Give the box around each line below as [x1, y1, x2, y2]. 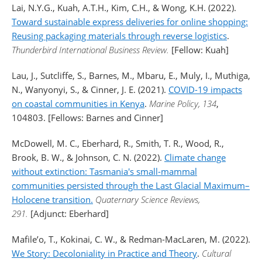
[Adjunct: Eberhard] [30, 208, 109, 219]
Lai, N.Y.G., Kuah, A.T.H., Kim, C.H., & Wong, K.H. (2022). [12, 2, 236, 13]
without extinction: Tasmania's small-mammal [12, 166, 197, 177]
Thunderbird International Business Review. [12, 44, 171, 56]
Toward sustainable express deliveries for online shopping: [12, 16, 248, 27]
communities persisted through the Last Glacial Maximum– [12, 180, 250, 191]
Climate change [164, 151, 226, 163]
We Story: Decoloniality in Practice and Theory [12, 247, 197, 259]
